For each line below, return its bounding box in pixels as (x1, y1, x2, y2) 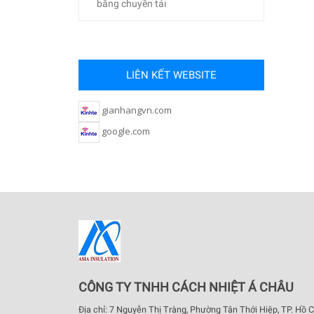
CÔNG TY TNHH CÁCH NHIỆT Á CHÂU (78, 280, 294, 294)
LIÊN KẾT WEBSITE (126, 69, 217, 81)
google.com (100, 125, 150, 138)
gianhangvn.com (100, 104, 172, 117)
